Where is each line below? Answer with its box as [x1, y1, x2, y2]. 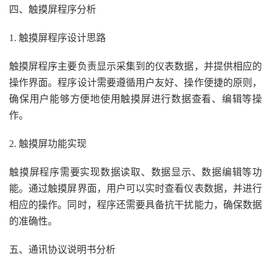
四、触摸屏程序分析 [9, 4, 96, 15]
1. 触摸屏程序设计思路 [9, 33, 106, 43]
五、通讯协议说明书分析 [9, 244, 116, 255]
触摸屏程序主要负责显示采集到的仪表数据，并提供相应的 [9, 61, 262, 71]
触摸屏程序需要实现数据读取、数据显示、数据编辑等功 [9, 167, 262, 177]
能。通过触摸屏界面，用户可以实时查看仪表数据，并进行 [9, 183, 262, 194]
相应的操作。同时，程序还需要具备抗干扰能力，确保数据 [9, 200, 262, 210]
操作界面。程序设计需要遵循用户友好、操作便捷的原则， [9, 77, 262, 88]
